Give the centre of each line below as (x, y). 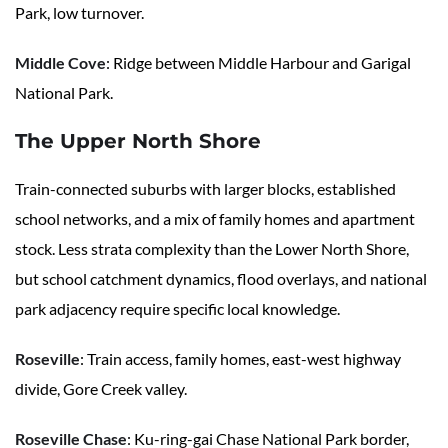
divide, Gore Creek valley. (101, 389)
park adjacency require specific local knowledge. (177, 309)
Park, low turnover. (79, 13)
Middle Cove (60, 63)
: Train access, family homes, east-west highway (240, 359)
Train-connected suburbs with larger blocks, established (205, 189)
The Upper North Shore (138, 141)
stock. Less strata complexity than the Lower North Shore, (212, 249)
